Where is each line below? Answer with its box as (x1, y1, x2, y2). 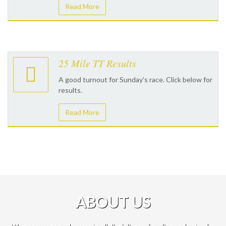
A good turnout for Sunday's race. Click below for (59, 75, 212, 84)
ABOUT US (75, 193, 151, 211)
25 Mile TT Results (59, 56, 136, 70)
